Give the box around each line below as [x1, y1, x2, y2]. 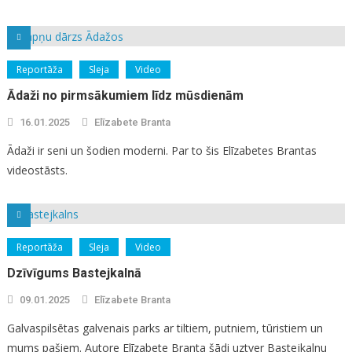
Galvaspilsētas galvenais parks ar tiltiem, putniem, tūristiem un [6, 320, 323, 335]
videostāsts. [6, 162, 68, 178]
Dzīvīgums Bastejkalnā [6, 265, 141, 280]
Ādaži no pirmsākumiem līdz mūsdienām [6, 87, 244, 103]
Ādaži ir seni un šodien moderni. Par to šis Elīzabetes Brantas [6, 142, 317, 158]
